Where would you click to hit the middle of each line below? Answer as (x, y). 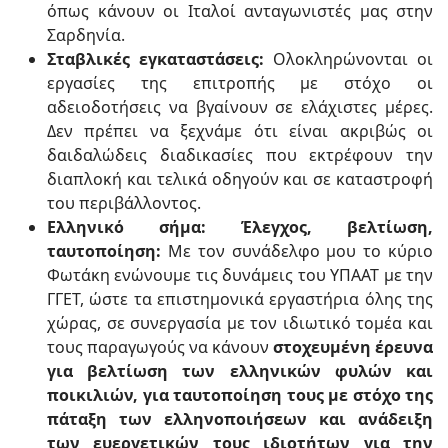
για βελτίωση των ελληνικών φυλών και (240, 371)
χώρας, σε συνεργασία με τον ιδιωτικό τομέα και (240, 323)
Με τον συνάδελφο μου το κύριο (297, 251)
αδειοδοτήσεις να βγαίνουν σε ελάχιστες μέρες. (240, 107)
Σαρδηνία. (86, 35)
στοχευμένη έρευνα (353, 347)
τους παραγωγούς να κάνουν (160, 347)
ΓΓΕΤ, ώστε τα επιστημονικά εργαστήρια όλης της (240, 299)
